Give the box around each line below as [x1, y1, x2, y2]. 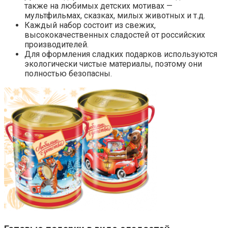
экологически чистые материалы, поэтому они [24, 59, 202, 69]
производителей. [24, 39, 89, 49]
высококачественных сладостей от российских [24, 30, 205, 40]
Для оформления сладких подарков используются [24, 49, 217, 59]
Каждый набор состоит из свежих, [24, 20, 156, 30]
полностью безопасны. [24, 68, 112, 78]
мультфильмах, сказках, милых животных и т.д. [24, 10, 205, 20]
